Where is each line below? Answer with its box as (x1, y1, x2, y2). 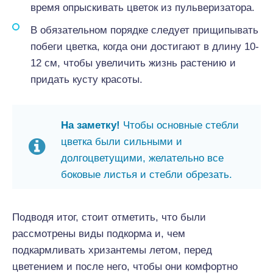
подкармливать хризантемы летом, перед (12, 244, 212, 256)
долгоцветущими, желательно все (61, 152, 224, 164)
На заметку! (61, 119, 123, 131)
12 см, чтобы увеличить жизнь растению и (30, 57, 236, 69)
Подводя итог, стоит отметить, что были (12, 211, 206, 223)
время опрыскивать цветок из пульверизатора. (30, 2, 255, 13)
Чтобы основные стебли (123, 119, 239, 131)
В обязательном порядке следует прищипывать (30, 24, 258, 36)
